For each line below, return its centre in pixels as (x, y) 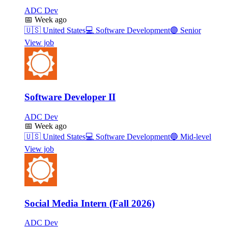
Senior (190, 31)
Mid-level (195, 136)
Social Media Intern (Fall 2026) (90, 203)
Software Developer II (70, 97)
